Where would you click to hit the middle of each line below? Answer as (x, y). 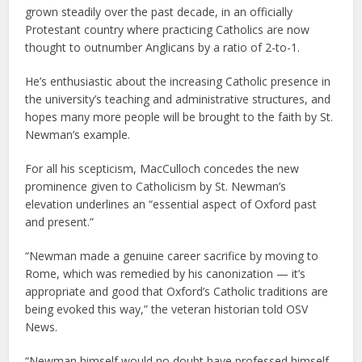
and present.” (60, 221)
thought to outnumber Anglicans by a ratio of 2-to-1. (163, 47)
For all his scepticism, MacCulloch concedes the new (162, 168)
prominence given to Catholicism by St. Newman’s (156, 186)
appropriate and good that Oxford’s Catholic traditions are (177, 291)
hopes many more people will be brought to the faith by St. (179, 116)
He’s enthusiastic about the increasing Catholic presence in (178, 81)
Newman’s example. (78, 134)
